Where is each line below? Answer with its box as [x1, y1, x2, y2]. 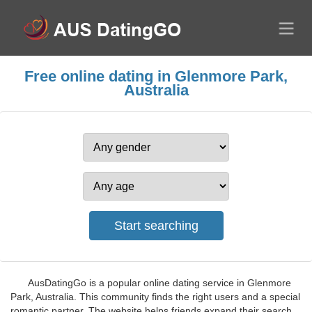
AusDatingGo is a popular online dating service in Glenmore [28, 277, 291, 288]
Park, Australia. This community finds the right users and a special [10, 291, 300, 302]
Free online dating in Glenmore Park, [24, 68, 288, 85]
